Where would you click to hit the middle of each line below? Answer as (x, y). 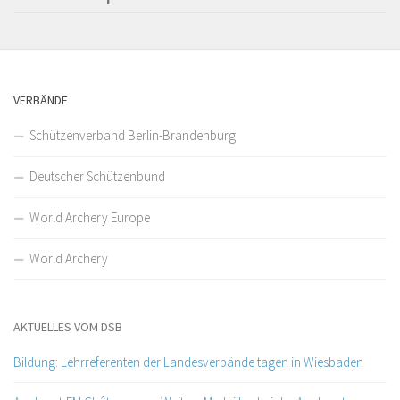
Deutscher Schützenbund (97, 177)
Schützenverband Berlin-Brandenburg (133, 136)
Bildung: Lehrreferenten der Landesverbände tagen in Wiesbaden (188, 362)
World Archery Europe (90, 218)
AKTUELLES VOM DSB (68, 327)
